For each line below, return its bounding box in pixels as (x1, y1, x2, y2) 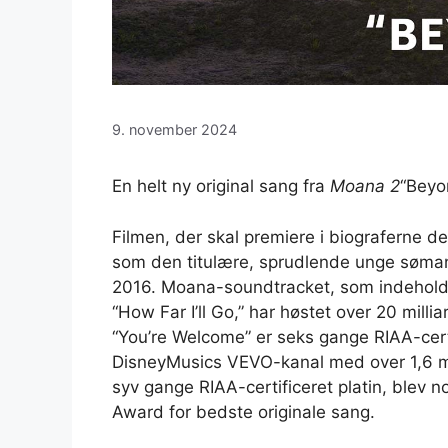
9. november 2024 (112, 121, 237, 139)
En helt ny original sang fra (112, 176, 330, 197)
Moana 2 (330, 176, 400, 197)
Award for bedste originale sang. (112, 401, 375, 422)
